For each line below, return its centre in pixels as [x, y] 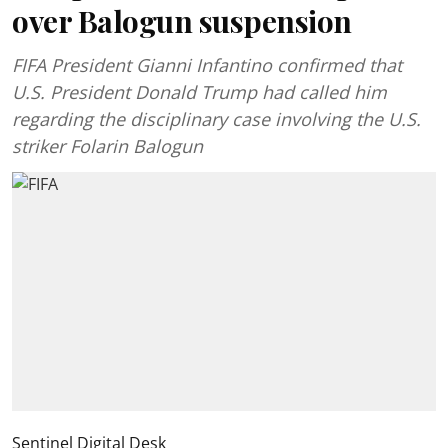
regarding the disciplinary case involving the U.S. [216, 119]
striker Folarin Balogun [107, 146]
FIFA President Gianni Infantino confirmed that [207, 65]
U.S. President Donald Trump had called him [199, 92]
